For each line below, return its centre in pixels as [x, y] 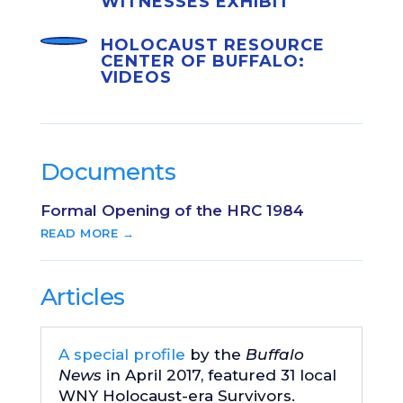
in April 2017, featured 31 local [219, 376]
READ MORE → [87, 233]
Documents [108, 172]
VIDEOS [136, 78]
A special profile [121, 355]
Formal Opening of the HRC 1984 [172, 211]
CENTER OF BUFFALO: [202, 62]
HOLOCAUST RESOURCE [212, 45]
